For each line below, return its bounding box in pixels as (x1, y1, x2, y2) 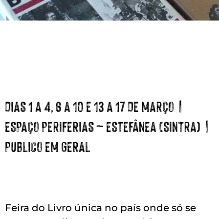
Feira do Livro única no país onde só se (5, 202, 196, 214)
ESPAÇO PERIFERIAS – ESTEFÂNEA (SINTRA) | (5, 116, 211, 135)
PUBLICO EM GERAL (5, 136, 90, 155)
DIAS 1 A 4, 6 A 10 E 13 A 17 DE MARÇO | (5, 96, 184, 115)
